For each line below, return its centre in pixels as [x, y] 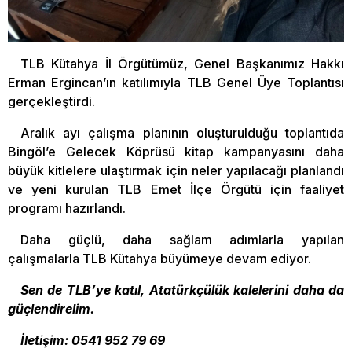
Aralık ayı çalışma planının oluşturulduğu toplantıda [182, 133]
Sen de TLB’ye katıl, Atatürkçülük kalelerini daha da [182, 290]
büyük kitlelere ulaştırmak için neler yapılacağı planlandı [176, 170]
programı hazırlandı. [67, 208]
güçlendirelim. [51, 309]
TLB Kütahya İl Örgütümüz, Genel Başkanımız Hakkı [182, 64]
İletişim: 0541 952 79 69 [93, 340]
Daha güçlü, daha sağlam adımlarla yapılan [182, 240]
